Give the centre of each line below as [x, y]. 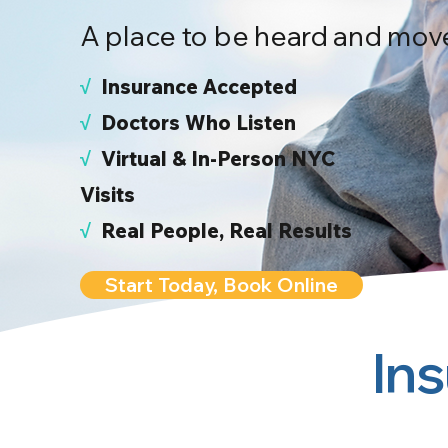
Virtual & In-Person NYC [218, 158]
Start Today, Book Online [221, 284]
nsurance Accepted [205, 86]
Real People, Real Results [226, 230]
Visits [110, 194]
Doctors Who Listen [201, 122]
